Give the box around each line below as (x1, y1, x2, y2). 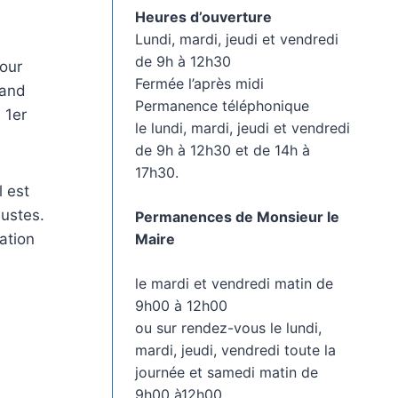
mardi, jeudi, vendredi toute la (134, 340, 336, 359)
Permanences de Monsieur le (134, 207, 339, 226)
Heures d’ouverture (134, 7, 272, 26)
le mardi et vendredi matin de (134, 274, 333, 292)
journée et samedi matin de (134, 362, 318, 381)
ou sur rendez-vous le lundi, (134, 318, 322, 337)
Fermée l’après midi (134, 74, 264, 92)
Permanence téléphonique (134, 96, 309, 115)
